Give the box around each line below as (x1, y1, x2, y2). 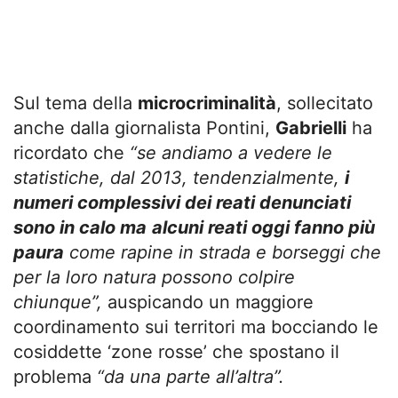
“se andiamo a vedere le (130, 141, 332, 163)
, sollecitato (276, 92, 373, 114)
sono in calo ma (13, 216, 147, 238)
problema (13, 365, 92, 387)
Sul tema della (13, 92, 138, 114)
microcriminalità (138, 92, 276, 114)
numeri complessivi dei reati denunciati (13, 191, 351, 213)
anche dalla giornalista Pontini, (13, 116, 275, 139)
